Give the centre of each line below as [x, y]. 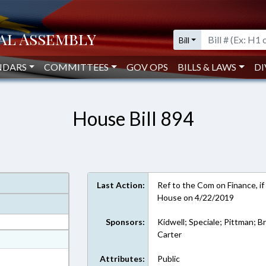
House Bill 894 [133, 118]
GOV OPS [148, 67]
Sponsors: [126, 222]
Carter [170, 234]
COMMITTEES [77, 67]
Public [169, 259]
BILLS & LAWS [207, 67]
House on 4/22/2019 [196, 197]
